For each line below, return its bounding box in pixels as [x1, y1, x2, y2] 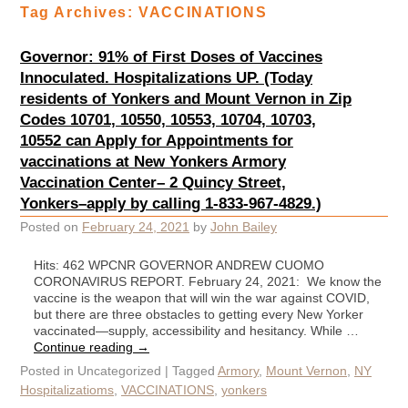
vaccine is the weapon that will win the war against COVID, [34, 290, 370, 305]
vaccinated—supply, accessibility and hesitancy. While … [34, 322, 359, 338]
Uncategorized [74, 362, 165, 378]
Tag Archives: [20, 5, 139, 21]
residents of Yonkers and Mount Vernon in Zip [20, 88, 352, 107]
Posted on [20, 219, 82, 235]
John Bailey [210, 219, 277, 235]
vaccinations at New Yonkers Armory [20, 151, 286, 170]
